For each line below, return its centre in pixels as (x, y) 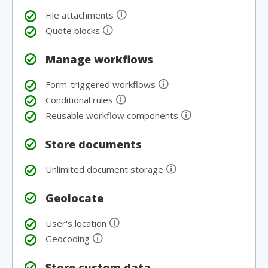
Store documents (94, 144)
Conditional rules (80, 100)
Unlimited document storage (106, 169)
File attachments (81, 15)
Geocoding (69, 239)
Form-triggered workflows (102, 84)
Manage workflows (99, 59)
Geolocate (74, 198)
